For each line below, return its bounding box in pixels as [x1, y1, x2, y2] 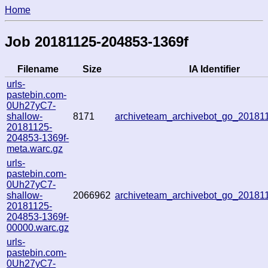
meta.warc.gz [7, 143, 63, 154]
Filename [17, 63, 59, 74]
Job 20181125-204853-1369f [5, 33, 188, 50]
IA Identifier [188, 63, 240, 74]
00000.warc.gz [7, 222, 69, 233]
